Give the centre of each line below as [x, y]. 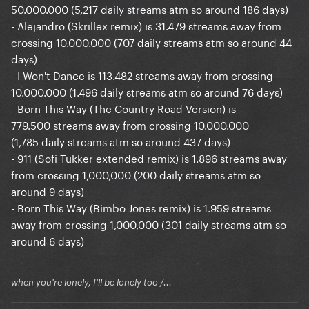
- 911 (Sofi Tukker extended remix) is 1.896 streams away [149, 158]
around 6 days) [48, 240]
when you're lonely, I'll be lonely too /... [91, 282]
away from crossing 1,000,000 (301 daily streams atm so [149, 224]
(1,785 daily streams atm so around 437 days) [121, 141]
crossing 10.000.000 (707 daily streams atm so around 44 [151, 42]
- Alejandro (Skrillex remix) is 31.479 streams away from [146, 25]
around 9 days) [48, 191]
